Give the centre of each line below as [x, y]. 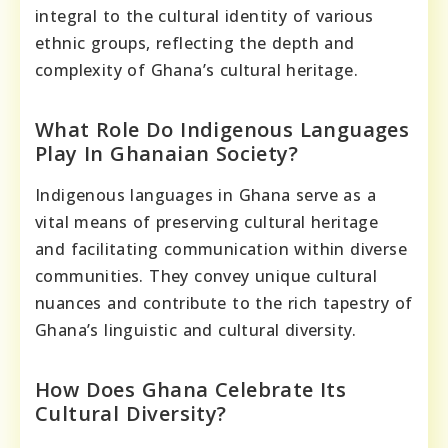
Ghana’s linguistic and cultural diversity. [196, 330]
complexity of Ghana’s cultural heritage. [196, 70]
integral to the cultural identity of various [204, 16]
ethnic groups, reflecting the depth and [195, 43]
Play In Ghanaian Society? [166, 154]
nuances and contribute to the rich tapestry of [224, 303]
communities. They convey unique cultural [206, 276]
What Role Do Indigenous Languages [222, 130]
